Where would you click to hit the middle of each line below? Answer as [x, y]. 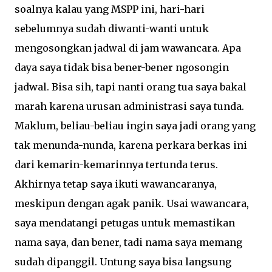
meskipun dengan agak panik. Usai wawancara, [132, 203]
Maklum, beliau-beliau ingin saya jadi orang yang [135, 126]
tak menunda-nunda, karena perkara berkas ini [131, 145]
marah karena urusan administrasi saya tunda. [129, 106]
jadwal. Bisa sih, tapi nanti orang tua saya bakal [131, 87]
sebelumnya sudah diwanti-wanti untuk [112, 29]
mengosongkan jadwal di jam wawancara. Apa [128, 48]
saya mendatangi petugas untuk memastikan [125, 223]
